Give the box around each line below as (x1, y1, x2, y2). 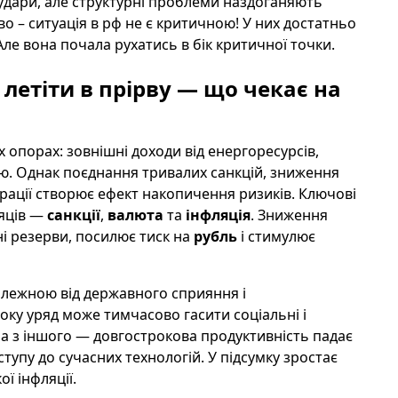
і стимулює (236, 227, 315, 246)
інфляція (185, 205, 251, 225)
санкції (46, 205, 100, 225)
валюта (107, 205, 163, 225)
